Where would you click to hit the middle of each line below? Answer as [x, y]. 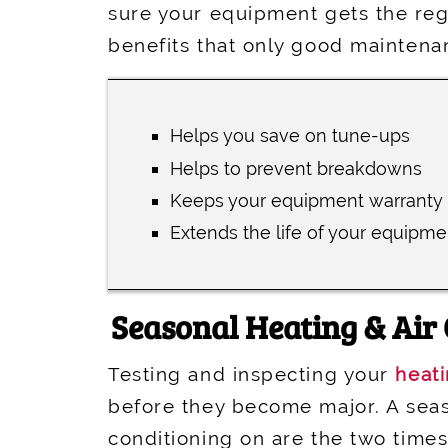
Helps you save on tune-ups [290, 136]
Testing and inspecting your [252, 373]
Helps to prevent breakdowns [296, 168]
